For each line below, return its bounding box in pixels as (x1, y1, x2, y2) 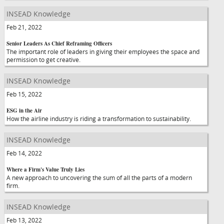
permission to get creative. (6, 55, 80, 63)
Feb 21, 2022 (6, 23, 42, 31)
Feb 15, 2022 (6, 90, 42, 98)
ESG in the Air (6, 106, 42, 114)
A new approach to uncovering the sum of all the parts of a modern (6, 173, 192, 181)
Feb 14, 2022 (6, 149, 42, 157)
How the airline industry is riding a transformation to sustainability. (6, 114, 191, 122)
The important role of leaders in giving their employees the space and (6, 47, 199, 55)
